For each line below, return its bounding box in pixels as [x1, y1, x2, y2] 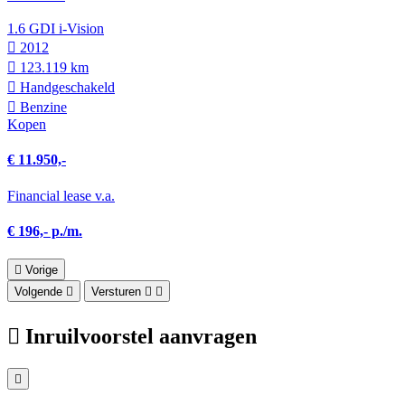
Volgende [14, 285, 62, 299]
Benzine [16, 99, 67, 116]
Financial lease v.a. [7, 187, 115, 203]
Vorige [25, 263, 58, 278]
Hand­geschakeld [16, 80, 115, 96]
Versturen [91, 285, 141, 299]
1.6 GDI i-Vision [7, 21, 104, 37]
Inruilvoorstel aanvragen [25, 325, 257, 349]
